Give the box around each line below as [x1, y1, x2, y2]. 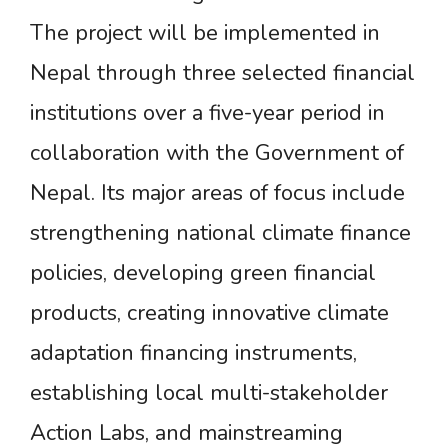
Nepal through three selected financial [30, 57, 415, 88]
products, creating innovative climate [30, 297, 389, 328]
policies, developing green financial [30, 257, 376, 288]
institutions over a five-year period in [30, 97, 385, 128]
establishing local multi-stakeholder [30, 377, 388, 408]
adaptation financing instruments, [30, 337, 357, 368]
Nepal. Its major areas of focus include [30, 177, 405, 208]
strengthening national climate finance [30, 217, 411, 248]
